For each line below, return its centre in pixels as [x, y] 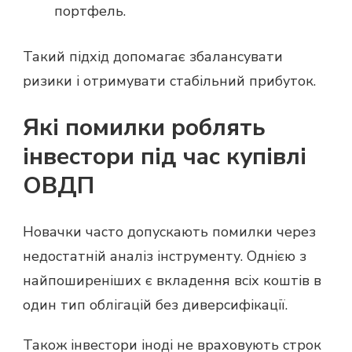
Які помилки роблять [144, 128]
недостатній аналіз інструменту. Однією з [165, 257]
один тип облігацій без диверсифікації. [155, 305]
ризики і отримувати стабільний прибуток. [169, 81]
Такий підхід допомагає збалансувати [153, 57]
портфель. [90, 11]
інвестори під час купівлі [165, 157]
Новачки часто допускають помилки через [169, 232]
